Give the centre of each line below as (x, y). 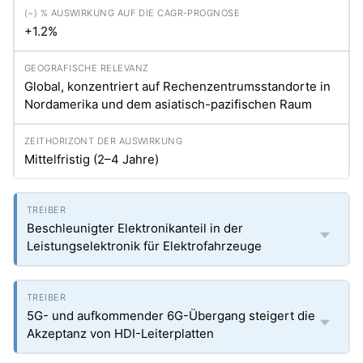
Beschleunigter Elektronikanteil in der (135, 228)
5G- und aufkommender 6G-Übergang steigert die (171, 316)
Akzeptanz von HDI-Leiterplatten (120, 333)
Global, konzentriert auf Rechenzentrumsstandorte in (177, 86)
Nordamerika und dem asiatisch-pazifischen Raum (168, 104)
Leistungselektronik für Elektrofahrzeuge (144, 246)
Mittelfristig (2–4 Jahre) (92, 159)
